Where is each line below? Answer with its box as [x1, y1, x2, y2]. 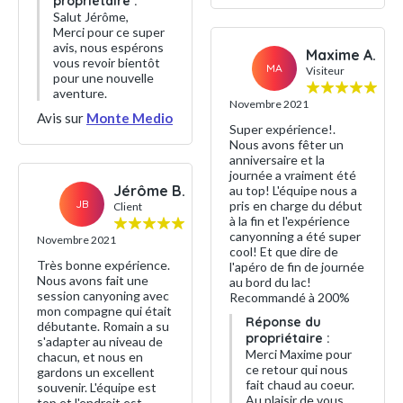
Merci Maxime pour [246, 345, 352, 362]
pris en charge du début [229, 197, 363, 213]
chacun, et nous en [37, 349, 143, 364]
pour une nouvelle [53, 70, 154, 85]
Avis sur [37, 110, 86, 126]
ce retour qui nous [246, 361, 348, 377]
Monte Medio [86, 110, 173, 126]
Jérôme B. [113, 182, 185, 200]
